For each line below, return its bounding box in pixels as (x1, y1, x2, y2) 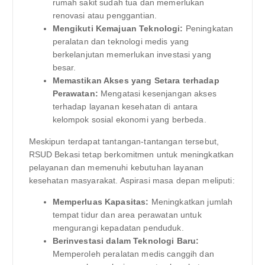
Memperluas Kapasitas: (52, 196, 149, 206)
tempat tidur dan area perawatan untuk (52, 209, 202, 219)
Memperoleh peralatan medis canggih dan (52, 248, 214, 258)
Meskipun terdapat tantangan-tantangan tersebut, (28, 136, 219, 146)
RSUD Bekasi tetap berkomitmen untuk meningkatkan (28, 149, 234, 159)
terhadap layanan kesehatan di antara (52, 102, 198, 112)
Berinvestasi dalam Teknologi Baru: (52, 235, 199, 245)
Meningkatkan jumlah (148, 196, 233, 206)
